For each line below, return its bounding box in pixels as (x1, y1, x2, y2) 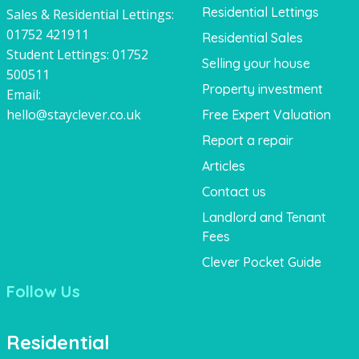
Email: (6, 85, 41, 103)
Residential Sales (201, 29, 303, 46)
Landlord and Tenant (201, 208, 326, 225)
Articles (201, 157, 245, 174)
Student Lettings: (6, 45, 112, 63)
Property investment (201, 80, 323, 97)
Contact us (201, 183, 266, 200)
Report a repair (201, 131, 293, 148)
